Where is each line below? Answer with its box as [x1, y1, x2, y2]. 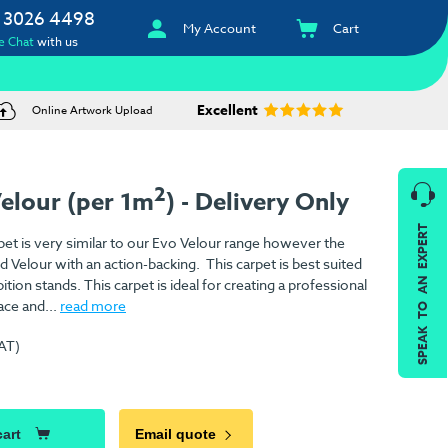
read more [60, 296, 126, 316]
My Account [183, 19, 257, 37]
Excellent [196, 100, 258, 122]
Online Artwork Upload [31, 102, 153, 120]
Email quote [135, 425, 217, 442]
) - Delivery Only [166, 185, 349, 221]
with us [34, 33, 79, 50]
